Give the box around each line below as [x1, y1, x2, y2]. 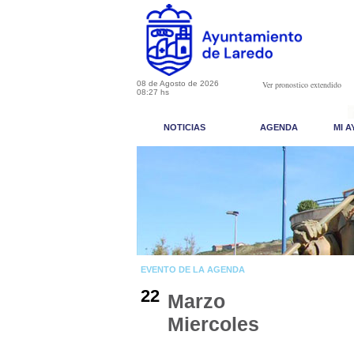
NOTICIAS [163, 122, 205, 132]
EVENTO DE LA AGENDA [141, 265, 245, 274]
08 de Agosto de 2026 [137, 79, 219, 88]
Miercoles [168, 313, 259, 335]
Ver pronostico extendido [262, 79, 341, 90]
